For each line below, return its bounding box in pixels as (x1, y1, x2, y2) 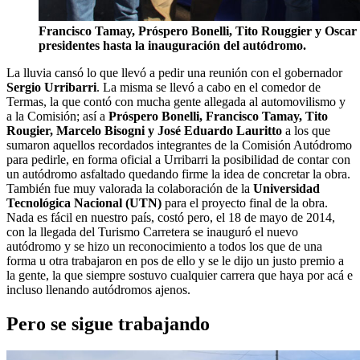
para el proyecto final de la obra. (162, 195, 328, 210)
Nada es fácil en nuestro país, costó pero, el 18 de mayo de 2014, (6, 210, 335, 224)
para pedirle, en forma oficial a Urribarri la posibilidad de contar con (6, 152, 350, 166)
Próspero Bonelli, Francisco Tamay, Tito (108, 108, 328, 123)
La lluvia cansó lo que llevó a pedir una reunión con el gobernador (6, 65, 342, 80)
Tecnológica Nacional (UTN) (6, 195, 162, 210)
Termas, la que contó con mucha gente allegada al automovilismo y (6, 94, 346, 108)
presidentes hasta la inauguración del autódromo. (39, 38, 306, 52)
